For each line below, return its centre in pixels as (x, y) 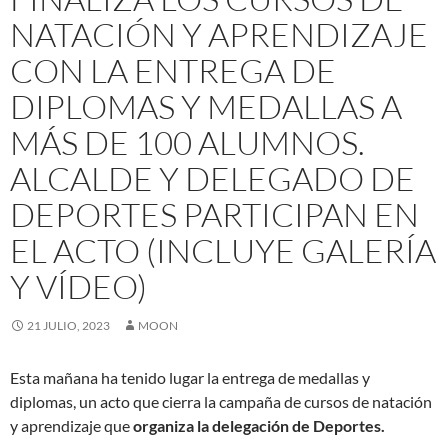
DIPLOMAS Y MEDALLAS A (206, 107)
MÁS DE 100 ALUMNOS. (187, 143)
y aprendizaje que (71, 426)
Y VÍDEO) (78, 287)
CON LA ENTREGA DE (173, 71)
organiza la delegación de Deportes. (260, 426)
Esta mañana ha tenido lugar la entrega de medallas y (190, 378)
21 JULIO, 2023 (68, 326)
